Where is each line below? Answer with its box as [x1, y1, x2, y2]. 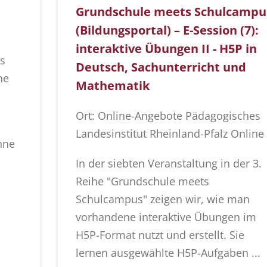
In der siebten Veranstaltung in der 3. [75, 156, 262, 171]
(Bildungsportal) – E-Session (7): [75, 22, 259, 39]
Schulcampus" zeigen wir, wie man [75, 192, 250, 207]
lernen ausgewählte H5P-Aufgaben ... [75, 246, 260, 260]
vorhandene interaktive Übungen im [75, 210, 256, 225]
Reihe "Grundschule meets [75, 174, 209, 189]
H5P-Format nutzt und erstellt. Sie [75, 228, 244, 243]
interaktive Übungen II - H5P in [75, 41, 257, 57]
